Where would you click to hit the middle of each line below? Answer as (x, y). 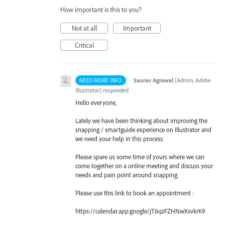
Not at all (84, 28)
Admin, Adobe (194, 80)
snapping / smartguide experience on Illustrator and (143, 129)
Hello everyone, (96, 102)
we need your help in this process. (120, 138)
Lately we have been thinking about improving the (141, 120)
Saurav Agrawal (153, 80)
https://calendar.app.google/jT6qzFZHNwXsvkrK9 (140, 211)
